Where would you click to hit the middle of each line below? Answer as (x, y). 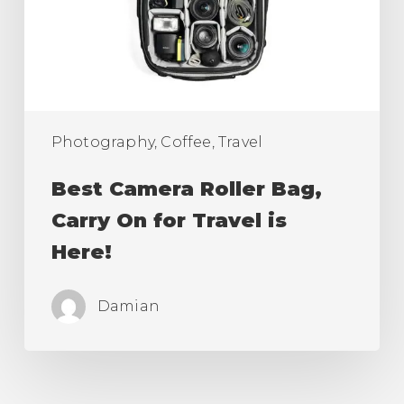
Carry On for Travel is (169, 220)
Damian (129, 306)
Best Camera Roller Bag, (186, 188)
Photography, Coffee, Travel (157, 142)
